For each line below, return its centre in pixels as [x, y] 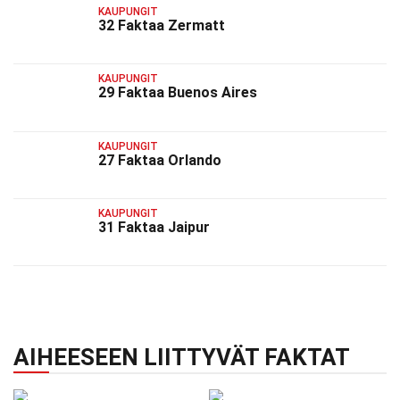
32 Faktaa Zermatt [162, 25]
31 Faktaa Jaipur [154, 227]
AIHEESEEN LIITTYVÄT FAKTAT [182, 358]
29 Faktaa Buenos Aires [178, 93]
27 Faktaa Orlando [160, 160]
